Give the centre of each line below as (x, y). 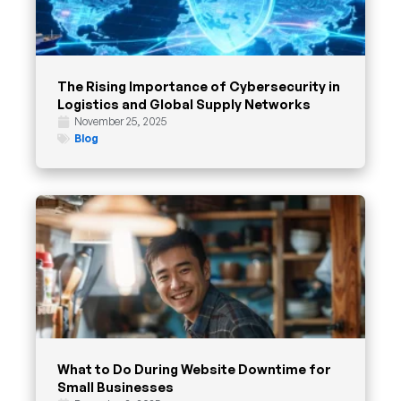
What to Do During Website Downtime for (194, 369)
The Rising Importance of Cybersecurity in (199, 86)
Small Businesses (115, 387)
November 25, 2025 (120, 122)
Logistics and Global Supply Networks (184, 104)
